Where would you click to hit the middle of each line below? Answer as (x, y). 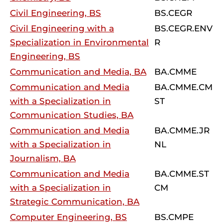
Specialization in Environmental (79, 42)
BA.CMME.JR (182, 130)
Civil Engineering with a (62, 28)
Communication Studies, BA (72, 115)
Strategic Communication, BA (75, 202)
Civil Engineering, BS (56, 13)
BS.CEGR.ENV (183, 28)
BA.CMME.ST (182, 174)
